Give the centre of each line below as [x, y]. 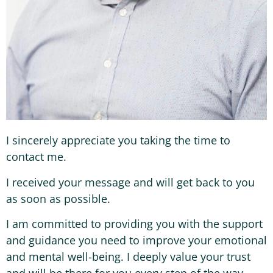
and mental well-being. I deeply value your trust [128, 256]
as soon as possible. [58, 198]
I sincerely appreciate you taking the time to [118, 140]
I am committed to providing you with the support [134, 223]
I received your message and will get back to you [130, 182]
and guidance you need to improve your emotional [136, 240]
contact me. [36, 157]
